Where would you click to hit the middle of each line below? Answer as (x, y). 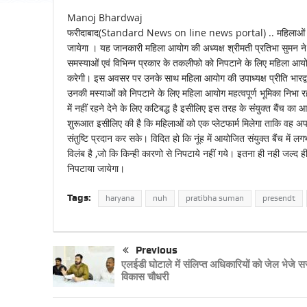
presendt (279, 198)
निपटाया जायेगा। (96, 169)
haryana (120, 198)
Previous (156, 250)
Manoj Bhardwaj (105, 18)
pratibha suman (214, 198)
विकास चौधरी (145, 277)
